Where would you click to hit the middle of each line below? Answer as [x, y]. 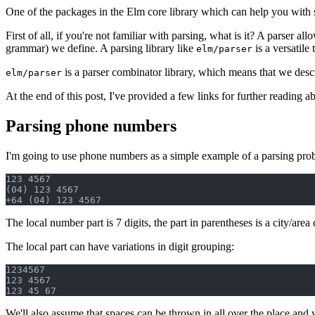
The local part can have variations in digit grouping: [120, 246]
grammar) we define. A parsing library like [101, 48]
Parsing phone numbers [91, 126]
